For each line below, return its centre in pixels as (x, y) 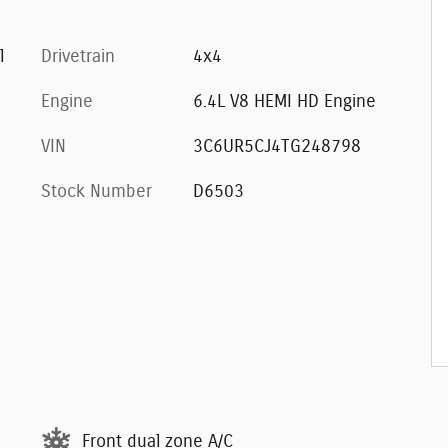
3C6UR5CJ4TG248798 (276, 146)
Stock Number (96, 191)
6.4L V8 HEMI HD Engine (284, 101)
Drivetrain (78, 56)
